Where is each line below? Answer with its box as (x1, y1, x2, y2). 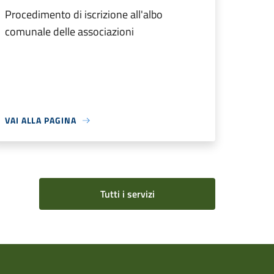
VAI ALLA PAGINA (5, 114, 76, 127)
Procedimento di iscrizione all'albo (5, 6, 163, 23)
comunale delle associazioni (5, 23, 134, 40)
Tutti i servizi (100, 187, 155, 201)
